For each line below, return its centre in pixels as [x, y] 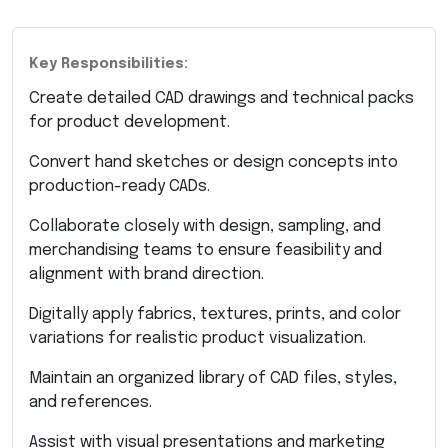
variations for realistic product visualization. [197, 338]
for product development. [129, 122]
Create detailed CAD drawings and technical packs [221, 98]
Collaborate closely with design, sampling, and [205, 226]
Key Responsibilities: [108, 63]
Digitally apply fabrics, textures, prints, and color [215, 314]
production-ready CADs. [119, 186]
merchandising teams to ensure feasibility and [205, 250]
